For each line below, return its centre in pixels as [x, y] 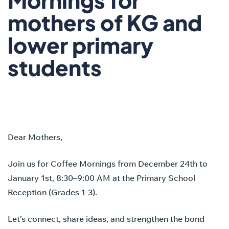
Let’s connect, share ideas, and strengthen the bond [106, 219]
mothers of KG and [105, 22]
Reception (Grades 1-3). [52, 192]
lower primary [81, 45]
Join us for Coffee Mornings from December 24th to [108, 163]
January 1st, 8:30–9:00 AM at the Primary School [101, 178]
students [55, 67]
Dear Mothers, [35, 137]
